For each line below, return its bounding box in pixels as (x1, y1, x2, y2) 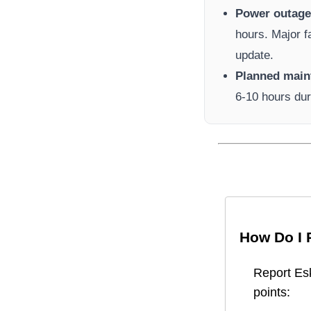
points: (253, 285, 290, 300)
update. (235, 49, 274, 62)
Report (253, 266, 294, 280)
